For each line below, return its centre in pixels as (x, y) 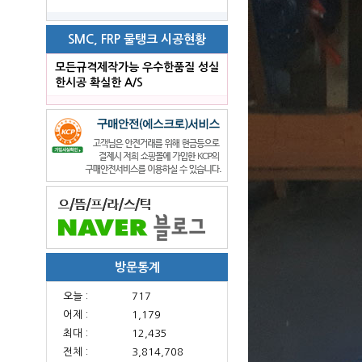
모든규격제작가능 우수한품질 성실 (137, 67)
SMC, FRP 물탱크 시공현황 (137, 39)
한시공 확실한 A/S (99, 82)
